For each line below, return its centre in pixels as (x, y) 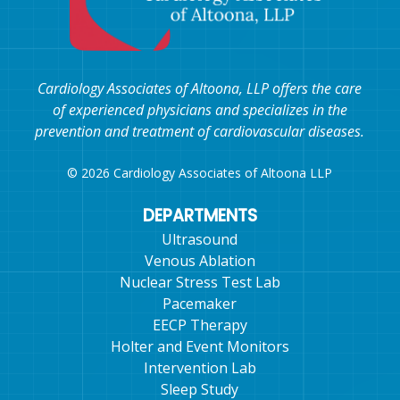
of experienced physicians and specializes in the (200, 110)
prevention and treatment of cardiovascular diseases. (200, 132)
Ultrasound (200, 240)
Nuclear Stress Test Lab (200, 283)
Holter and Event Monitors (200, 347)
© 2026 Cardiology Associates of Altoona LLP (200, 173)
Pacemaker (200, 304)
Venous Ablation (200, 261)
